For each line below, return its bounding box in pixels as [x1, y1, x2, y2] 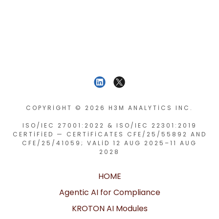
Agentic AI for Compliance [59, 187, 160, 198]
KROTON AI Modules [71, 203, 148, 214]
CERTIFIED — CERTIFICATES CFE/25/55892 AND [12, 130, 207, 138]
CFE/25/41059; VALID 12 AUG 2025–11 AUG [22, 139, 197, 147]
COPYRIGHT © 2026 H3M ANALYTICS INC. [26, 104, 193, 112]
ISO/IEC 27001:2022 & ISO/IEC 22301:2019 [22, 121, 197, 130]
